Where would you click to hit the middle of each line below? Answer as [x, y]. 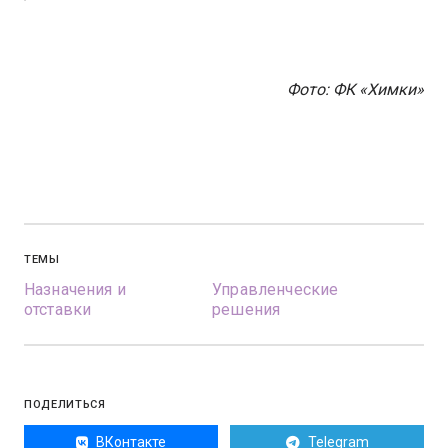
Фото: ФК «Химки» [355, 89]
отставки [58, 309]
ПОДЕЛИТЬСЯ [65, 404]
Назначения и [75, 289]
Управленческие [275, 289]
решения [246, 309]
